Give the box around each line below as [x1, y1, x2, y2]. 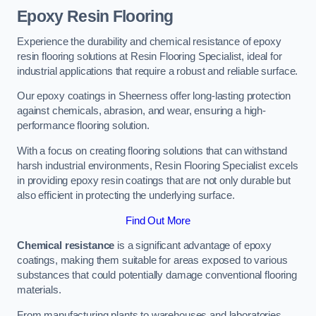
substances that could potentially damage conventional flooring [17, 269, 297, 281]
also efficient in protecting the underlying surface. [17, 190, 235, 201]
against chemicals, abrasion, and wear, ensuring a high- [17, 105, 267, 117]
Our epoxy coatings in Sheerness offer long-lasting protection [17, 90, 291, 102]
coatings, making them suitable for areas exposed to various [17, 255, 288, 267]
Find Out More [125, 214, 191, 226]
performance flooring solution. [17, 120, 150, 132]
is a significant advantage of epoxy [114, 240, 272, 252]
